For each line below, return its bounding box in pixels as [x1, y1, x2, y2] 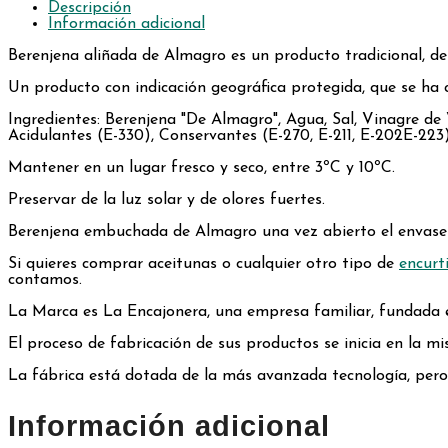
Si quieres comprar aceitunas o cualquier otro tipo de [8, 256, 399, 273]
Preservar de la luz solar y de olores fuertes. [8, 192, 325, 209]
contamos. [8, 272, 82, 289]
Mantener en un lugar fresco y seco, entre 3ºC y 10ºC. [8, 160, 395, 177]
